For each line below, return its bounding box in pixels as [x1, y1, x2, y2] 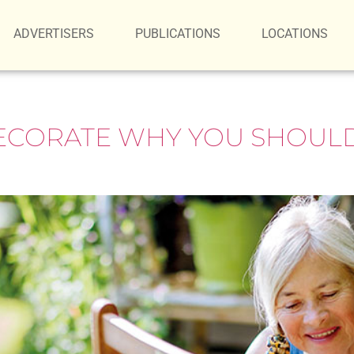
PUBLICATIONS [135, 26, 221, 41]
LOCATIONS [262, 26, 329, 41]
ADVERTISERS [13, 26, 95, 41]
